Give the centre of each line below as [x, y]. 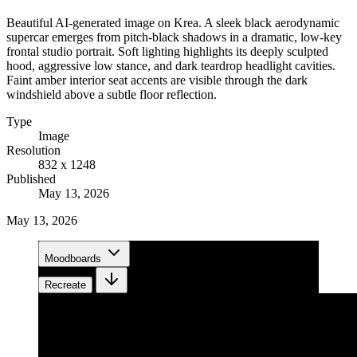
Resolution [33, 150]
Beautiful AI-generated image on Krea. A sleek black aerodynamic [173, 22]
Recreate [65, 284]
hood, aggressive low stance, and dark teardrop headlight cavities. [171, 65]
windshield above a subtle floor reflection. [112, 94]
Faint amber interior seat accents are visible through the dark [157, 80]
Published [31, 178]
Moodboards [73, 258]
